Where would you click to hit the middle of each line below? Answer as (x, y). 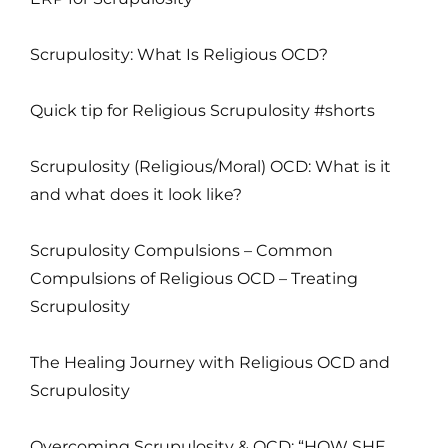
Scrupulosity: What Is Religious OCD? (179, 54)
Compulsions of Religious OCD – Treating (194, 278)
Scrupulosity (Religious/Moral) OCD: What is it (210, 166)
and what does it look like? (136, 194)
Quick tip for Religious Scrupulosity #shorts (202, 110)
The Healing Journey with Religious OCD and (210, 362)
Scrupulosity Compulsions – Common (181, 250)
